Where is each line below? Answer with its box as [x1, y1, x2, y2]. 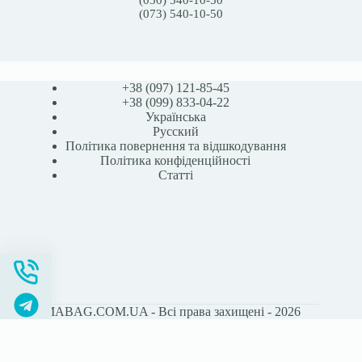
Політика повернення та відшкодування [65, 139, 286, 153]
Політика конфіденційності [100, 154, 251, 167]
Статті [158, 168, 193, 182]
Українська [145, 110, 206, 124]
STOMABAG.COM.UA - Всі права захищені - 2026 [18, 305, 301, 318]
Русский [152, 124, 199, 138]
